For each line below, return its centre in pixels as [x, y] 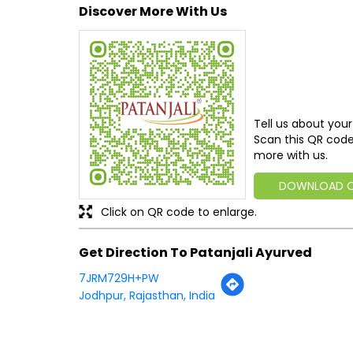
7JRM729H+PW [119, 278]
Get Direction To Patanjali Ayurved [195, 252]
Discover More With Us [152, 11]
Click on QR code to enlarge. [178, 212]
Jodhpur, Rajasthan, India [147, 295]
